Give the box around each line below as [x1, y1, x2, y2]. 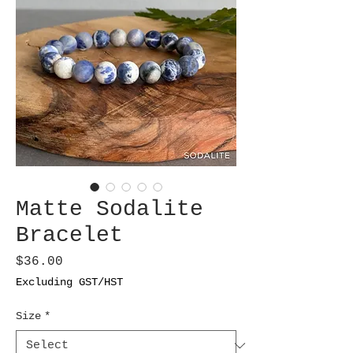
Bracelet [16, 223, 123, 248]
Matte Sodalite [16, 197, 203, 222]
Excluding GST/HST [16, 276, 123, 289]
